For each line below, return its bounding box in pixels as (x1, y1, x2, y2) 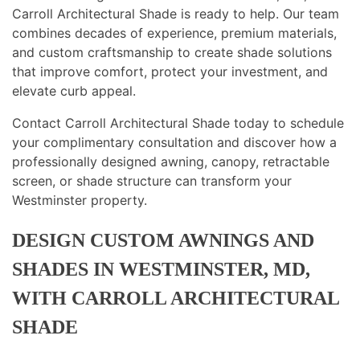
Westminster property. (12, 192, 147, 208)
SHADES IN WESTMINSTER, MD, (12, 258, 310, 280)
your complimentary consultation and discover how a (12, 134, 337, 150)
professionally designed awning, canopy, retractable (12, 153, 329, 170)
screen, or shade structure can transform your (12, 173, 292, 189)
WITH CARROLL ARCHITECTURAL (12, 287, 339, 309)
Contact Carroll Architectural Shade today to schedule (12, 115, 344, 131)
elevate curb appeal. (12, 83, 136, 99)
